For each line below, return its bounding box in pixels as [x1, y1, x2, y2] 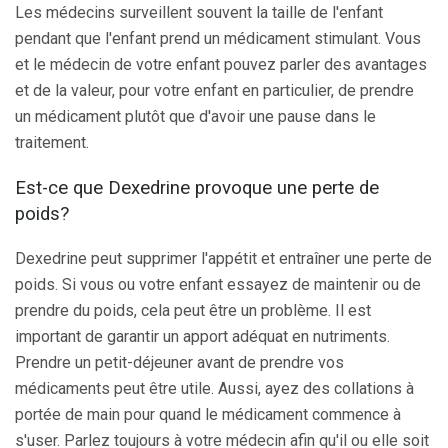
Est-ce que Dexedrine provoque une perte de [15, 177, 379, 200]
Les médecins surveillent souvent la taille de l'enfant [15, 3, 383, 23]
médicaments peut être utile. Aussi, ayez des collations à [15, 378, 414, 398]
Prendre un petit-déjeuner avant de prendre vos [15, 352, 344, 372]
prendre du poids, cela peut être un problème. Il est [15, 300, 371, 320]
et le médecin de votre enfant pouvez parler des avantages [15, 55, 427, 75]
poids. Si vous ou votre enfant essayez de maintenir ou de [15, 274, 421, 294]
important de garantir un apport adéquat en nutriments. [15, 326, 390, 346]
